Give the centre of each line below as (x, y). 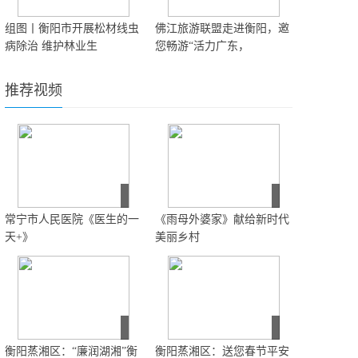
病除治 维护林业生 (51, 46)
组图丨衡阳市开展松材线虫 (72, 28)
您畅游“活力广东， (202, 46)
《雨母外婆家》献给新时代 (222, 219)
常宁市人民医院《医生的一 (72, 219)
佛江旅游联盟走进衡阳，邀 (222, 28)
